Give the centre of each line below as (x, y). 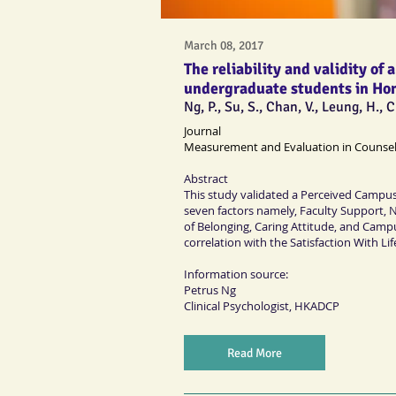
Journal (202, 131)
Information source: (236, 274)
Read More (255, 353)
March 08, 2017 (224, 45)
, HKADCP (314, 306)
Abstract (206, 179)
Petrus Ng (210, 290)
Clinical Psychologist (236, 306)
